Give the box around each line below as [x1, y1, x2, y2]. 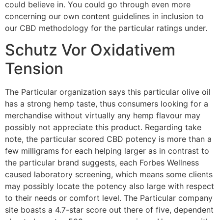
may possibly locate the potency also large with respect [5, 181, 214, 192]
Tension [5, 59, 63, 79]
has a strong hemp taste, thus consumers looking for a [5, 99, 208, 109]
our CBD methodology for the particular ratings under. [5, 23, 207, 33]
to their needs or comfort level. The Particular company [5, 193, 213, 203]
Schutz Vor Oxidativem [5, 40, 175, 60]
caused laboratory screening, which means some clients [5, 169, 213, 180]
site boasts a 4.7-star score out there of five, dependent [5, 205, 214, 215]
